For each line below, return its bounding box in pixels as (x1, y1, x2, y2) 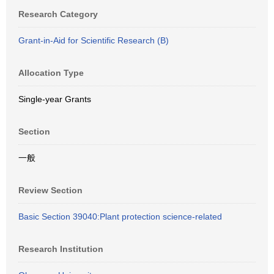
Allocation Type (18, 68, 84, 78)
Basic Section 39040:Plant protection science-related (18, 212, 222, 221)
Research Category (18, 9, 98, 19)
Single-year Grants (18, 94, 91, 104)
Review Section (18, 185, 83, 195)
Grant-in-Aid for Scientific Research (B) (18, 35, 169, 45)
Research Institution (18, 244, 103, 254)
